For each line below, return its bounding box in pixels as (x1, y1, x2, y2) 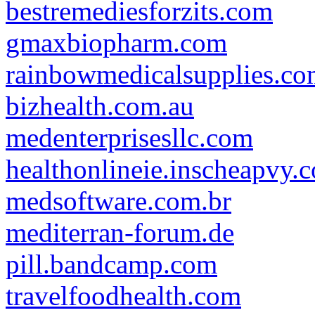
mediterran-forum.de (6, 217, 234, 247)
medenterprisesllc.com (6, 122, 253, 153)
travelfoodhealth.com (6, 281, 241, 311)
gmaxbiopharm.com (6, 27, 227, 58)
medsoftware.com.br (6, 186, 231, 216)
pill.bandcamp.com (6, 249, 217, 279)
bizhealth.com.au (6, 91, 194, 121)
